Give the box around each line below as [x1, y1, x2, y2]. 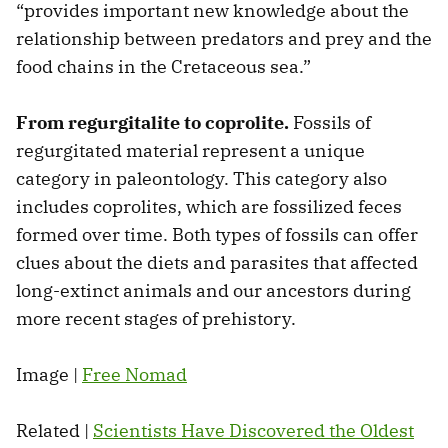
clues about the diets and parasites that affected [16, 250, 418, 274]
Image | [16, 362, 82, 386]
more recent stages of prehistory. [16, 306, 296, 330]
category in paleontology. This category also [16, 166, 387, 190]
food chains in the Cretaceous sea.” [16, 54, 311, 78]
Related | [16, 418, 93, 442]
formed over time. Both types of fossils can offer [16, 222, 418, 246]
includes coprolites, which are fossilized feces [16, 194, 402, 218]
